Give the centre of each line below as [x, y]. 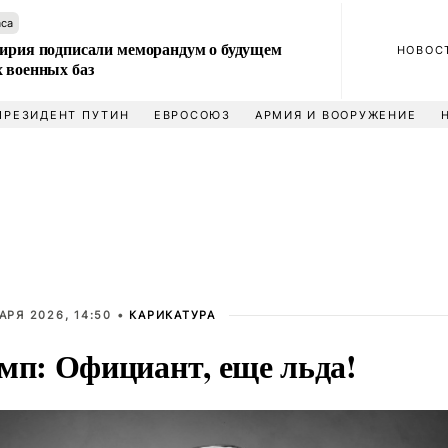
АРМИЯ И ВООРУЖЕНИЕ [335, 115]
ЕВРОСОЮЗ [192, 115]
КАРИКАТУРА [172, 315]
